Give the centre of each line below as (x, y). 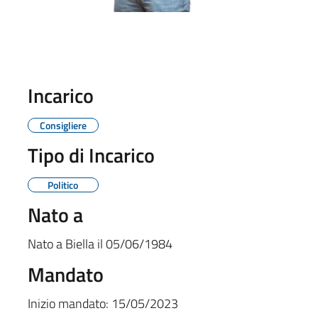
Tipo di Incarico (91, 155)
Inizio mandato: (68, 303)
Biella (79, 243)
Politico (63, 185)
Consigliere (63, 125)
